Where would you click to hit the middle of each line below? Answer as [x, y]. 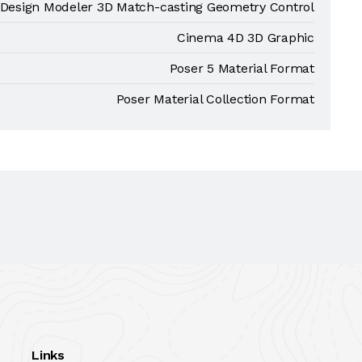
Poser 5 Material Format [242, 68]
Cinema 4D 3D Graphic [245, 38]
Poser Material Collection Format [215, 99]
